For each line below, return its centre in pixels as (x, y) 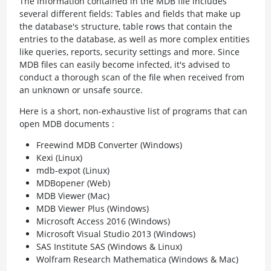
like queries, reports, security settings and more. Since (129, 52)
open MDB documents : (67, 124)
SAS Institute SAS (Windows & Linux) (109, 247)
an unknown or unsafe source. (81, 90)
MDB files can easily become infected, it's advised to (124, 64)
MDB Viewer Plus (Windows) (92, 208)
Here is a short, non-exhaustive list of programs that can (133, 111)
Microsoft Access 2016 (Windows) (103, 221)
